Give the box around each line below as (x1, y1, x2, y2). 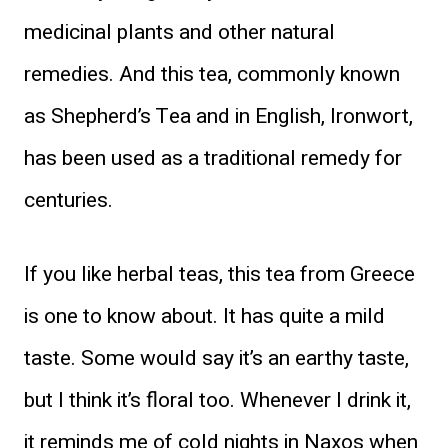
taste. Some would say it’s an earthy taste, (24, 342, 409, 374)
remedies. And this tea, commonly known (24, 58, 400, 90)
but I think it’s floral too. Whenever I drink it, (24, 384, 411, 416)
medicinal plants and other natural (24, 16, 335, 48)
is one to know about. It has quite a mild (24, 300, 385, 332)
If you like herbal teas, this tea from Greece (24, 258, 415, 290)
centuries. (24, 184, 113, 216)
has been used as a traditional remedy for (24, 142, 402, 174)
